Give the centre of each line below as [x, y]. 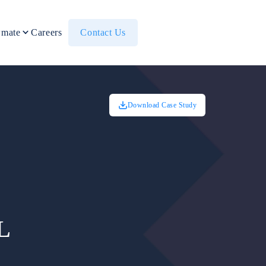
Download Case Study [162, 105]
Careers [47, 32]
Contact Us [103, 32]
